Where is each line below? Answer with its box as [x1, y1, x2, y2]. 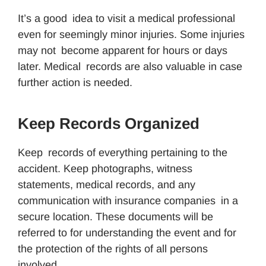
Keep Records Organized [18, 114, 199, 132]
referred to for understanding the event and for [18, 226, 236, 239]
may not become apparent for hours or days [18, 44, 227, 56]
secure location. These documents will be [18, 210, 213, 223]
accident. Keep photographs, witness [18, 162, 192, 175]
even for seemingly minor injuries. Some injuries [18, 28, 245, 40]
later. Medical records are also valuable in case [18, 60, 242, 72]
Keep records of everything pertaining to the [18, 146, 227, 159]
